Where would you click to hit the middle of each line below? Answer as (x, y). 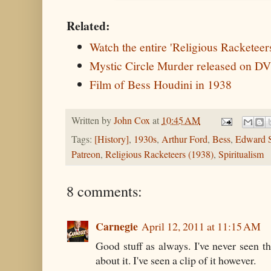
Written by (93, 121)
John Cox (132, 121)
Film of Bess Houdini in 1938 (161, 84)
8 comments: (104, 191)
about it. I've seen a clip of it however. (176, 260)
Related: (88, 26)
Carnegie (117, 226)
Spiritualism (241, 154)
